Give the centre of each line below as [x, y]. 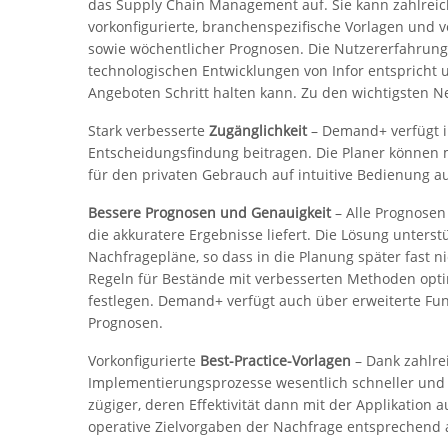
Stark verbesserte [148, 131]
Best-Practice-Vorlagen [275, 361]
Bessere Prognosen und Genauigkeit [209, 213]
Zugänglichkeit [260, 131]
